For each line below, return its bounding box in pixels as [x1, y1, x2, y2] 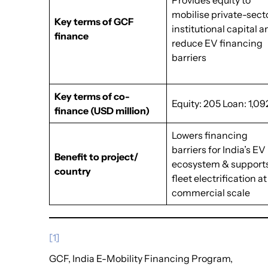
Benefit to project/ [54, 151, 139, 163]
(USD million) [90, 105, 150, 117]
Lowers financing [172, 129, 248, 141]
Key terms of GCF [54, 16, 134, 28]
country [54, 165, 92, 177]
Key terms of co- [54, 90, 130, 102]
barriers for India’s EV [172, 144, 266, 156]
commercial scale [172, 187, 251, 199]
